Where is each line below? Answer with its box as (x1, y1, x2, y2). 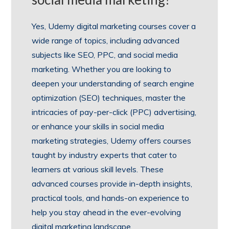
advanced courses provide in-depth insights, (32, 178, 193, 189)
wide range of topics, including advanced (32, 35, 180, 45)
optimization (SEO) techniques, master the (32, 92, 186, 103)
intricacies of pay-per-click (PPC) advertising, (32, 106, 197, 117)
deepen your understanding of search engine (32, 78, 195, 88)
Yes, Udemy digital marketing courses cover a (32, 20, 196, 31)
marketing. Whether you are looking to (32, 63, 172, 74)
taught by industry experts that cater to (32, 149, 177, 160)
